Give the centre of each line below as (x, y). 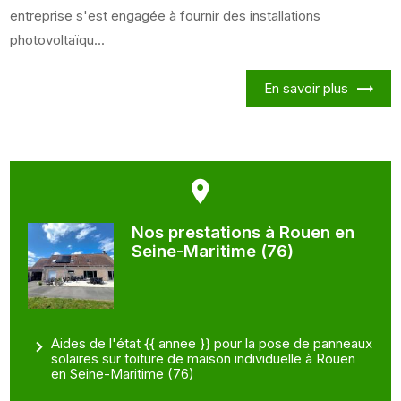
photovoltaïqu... (58, 40)
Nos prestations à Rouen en (243, 233)
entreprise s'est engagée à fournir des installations (166, 16)
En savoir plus (306, 89)
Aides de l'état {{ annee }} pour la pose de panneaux (212, 343)
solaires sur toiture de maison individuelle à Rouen (204, 358)
